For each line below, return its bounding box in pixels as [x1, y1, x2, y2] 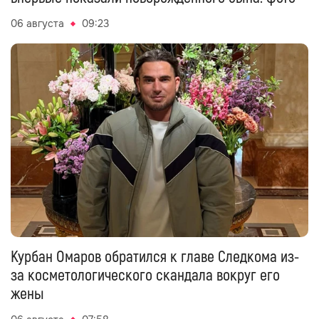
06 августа [11, 17, 64, 31]
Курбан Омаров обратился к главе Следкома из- [11, 246, 299, 267]
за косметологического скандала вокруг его [11, 265, 280, 286]
